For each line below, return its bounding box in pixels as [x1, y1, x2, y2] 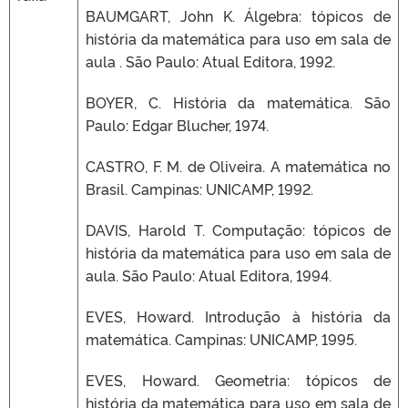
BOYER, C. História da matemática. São [86, 91, 391, 112]
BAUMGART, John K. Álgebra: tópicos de [86, 5, 391, 25]
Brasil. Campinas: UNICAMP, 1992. [86, 178, 313, 199]
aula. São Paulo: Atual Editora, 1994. [86, 264, 331, 285]
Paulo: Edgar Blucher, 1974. [86, 114, 269, 135]
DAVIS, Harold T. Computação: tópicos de [86, 219, 391, 240]
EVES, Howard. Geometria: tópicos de [86, 369, 391, 390]
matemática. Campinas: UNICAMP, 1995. [86, 328, 357, 349]
